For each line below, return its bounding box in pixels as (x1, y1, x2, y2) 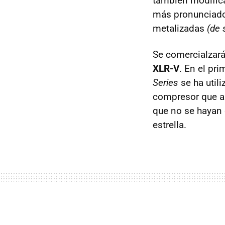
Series (153, 77, 178, 88)
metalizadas (153, 23, 207, 34)
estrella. (153, 119, 186, 131)
